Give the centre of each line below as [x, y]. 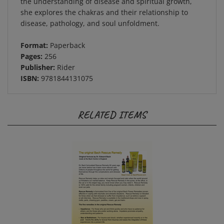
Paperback [67, 38]
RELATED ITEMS [112, 108]
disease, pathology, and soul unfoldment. [90, 16]
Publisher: [38, 60]
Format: [35, 38]
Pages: [31, 49]
